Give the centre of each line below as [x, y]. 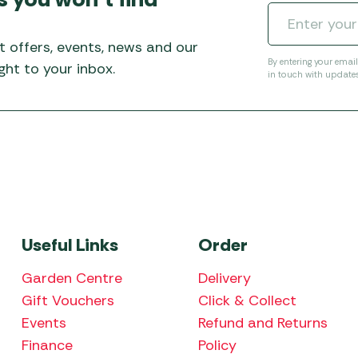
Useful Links [70, 245]
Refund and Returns [263, 322]
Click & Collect [247, 300]
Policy [217, 345]
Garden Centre [72, 278]
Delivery [224, 278]
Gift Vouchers [68, 300]
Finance [47, 345]
